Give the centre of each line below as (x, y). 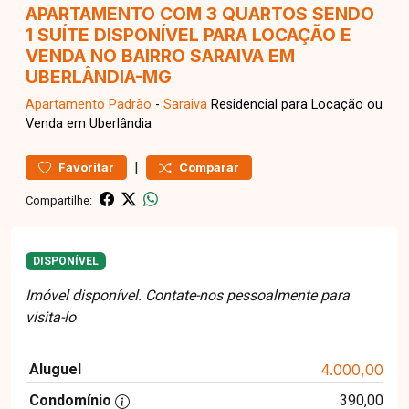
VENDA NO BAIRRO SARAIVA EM (160, 56)
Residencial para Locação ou (295, 105)
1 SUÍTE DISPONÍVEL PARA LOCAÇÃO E (189, 35)
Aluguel (55, 370)
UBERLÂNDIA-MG (99, 77)
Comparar (209, 168)
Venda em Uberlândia (89, 124)
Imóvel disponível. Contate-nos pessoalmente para (188, 296)
